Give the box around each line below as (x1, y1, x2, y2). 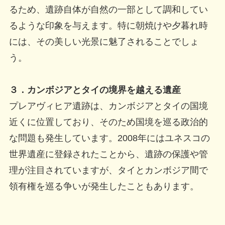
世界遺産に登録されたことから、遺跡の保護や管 (9, 149, 208, 160)
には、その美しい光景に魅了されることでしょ (9, 37, 199, 47)
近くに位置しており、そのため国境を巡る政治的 (9, 117, 208, 128)
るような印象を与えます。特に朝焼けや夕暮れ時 (9, 21, 208, 31)
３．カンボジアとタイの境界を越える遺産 (9, 85, 181, 95)
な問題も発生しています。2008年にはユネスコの (9, 133, 210, 144)
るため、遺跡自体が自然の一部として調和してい (9, 5, 208, 15)
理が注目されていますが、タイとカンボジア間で (9, 165, 208, 176)
